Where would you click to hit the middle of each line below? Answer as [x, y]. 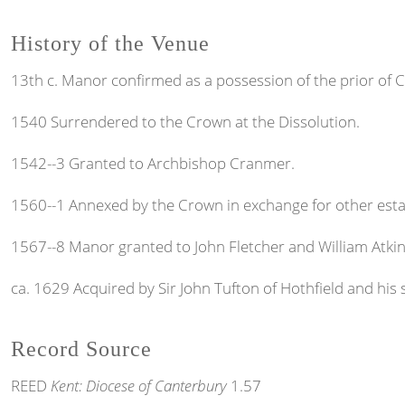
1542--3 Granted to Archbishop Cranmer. [153, 163]
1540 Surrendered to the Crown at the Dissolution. [185, 121]
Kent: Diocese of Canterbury [139, 386]
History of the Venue [110, 43]
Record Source [81, 349]
